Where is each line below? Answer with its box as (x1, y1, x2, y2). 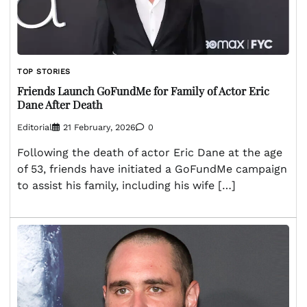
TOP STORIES (17, 67, 71, 77)
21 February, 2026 (63, 121, 136, 132)
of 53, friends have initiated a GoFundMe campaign (17, 162, 287, 175)
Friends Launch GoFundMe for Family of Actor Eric (17, 84, 269, 99)
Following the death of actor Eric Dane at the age (17, 145, 282, 159)
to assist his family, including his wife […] (17, 178, 236, 192)
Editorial (17, 121, 52, 132)
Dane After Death (17, 97, 102, 112)
